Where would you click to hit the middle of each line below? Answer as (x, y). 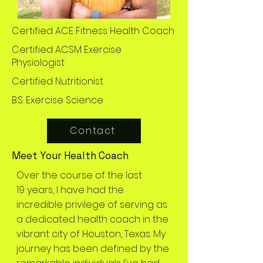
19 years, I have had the (70, 190)
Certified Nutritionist (58, 81)
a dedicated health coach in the (92, 219)
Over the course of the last (79, 175)
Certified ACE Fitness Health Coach (93, 31)
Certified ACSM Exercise (67, 49)
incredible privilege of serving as (92, 204)
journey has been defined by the (93, 248)
